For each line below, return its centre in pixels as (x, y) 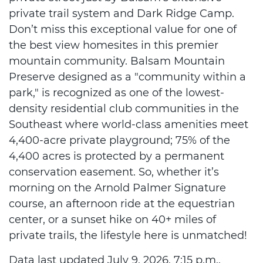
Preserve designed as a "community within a (127, 77)
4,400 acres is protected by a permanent (117, 156)
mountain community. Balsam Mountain (117, 61)
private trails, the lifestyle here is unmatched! (128, 235)
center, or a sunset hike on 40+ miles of (112, 220)
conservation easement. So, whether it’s (114, 172)
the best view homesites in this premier (114, 45)
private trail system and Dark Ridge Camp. (122, 14)
